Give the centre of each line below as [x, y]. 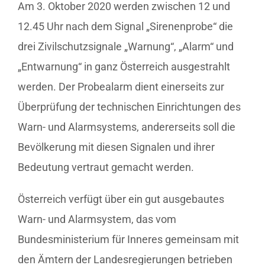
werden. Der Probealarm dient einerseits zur [121, 86]
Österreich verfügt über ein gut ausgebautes [121, 199]
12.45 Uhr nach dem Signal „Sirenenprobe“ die [125, 26]
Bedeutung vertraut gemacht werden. [106, 167]
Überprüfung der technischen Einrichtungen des [129, 106]
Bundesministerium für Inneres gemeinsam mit [128, 239]
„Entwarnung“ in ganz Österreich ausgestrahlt [124, 66]
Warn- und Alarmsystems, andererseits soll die [127, 127]
